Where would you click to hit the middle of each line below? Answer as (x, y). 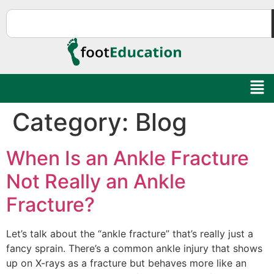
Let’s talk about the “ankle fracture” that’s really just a (130, 233)
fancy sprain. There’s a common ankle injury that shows (134, 248)
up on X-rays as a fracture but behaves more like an (126, 263)
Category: (74, 122)
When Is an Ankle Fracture (128, 158)
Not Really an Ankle (96, 181)
